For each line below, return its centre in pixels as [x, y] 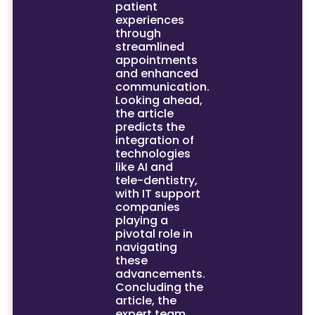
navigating [146, 247]
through [138, 33]
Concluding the [159, 287]
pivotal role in [154, 233]
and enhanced [156, 73]
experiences [149, 20]
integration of [154, 140]
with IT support [157, 193]
